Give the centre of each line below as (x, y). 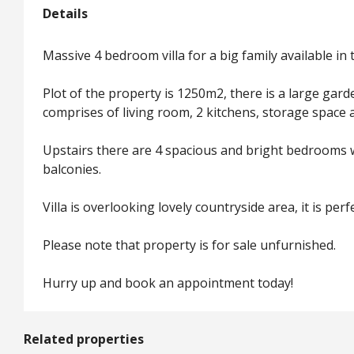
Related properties (84, 339)
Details (65, 13)
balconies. (72, 169)
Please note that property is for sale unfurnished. (189, 245)
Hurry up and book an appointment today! (168, 282)
